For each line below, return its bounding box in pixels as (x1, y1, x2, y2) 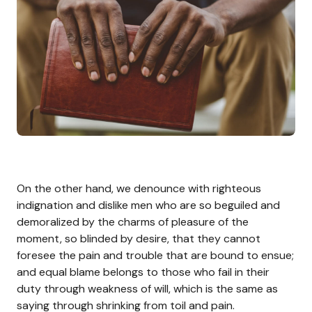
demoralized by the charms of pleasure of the (17, 214, 249, 229)
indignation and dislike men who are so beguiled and (17, 197, 280, 212)
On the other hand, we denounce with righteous (17, 180, 261, 196)
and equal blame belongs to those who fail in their (17, 264, 270, 279)
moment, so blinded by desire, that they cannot (17, 231, 260, 246)
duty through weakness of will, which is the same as (17, 281, 278, 296)
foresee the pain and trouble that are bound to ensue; (17, 247, 294, 263)
